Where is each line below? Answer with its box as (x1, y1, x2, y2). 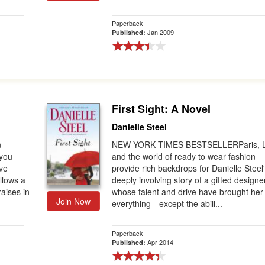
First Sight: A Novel (112, 101, 211, 117)
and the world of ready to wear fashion (112, 150, 256, 162)
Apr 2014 (147, 237, 174, 247)
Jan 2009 (147, 27, 174, 37)
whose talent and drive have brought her (112, 186, 264, 198)
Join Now (56, 195, 91, 207)
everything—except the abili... (112, 198, 223, 209)
